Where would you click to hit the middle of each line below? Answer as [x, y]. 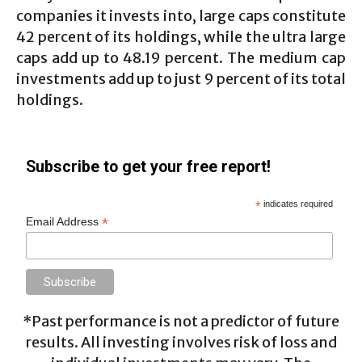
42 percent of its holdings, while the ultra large [181, 37]
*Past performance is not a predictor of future [181, 321]
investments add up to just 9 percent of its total [181, 79]
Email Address [64, 221]
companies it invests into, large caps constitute [181, 16]
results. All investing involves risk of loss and [181, 342]
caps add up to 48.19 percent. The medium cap [181, 58]
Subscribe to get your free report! [149, 167]
